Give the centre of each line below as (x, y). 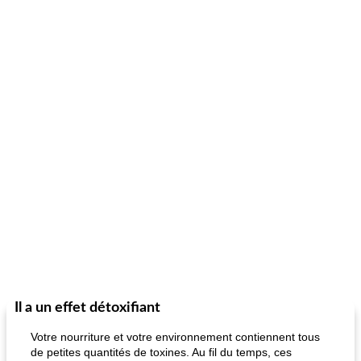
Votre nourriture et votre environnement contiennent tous (175, 337)
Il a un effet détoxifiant (87, 308)
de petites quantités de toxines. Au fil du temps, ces (161, 352)
